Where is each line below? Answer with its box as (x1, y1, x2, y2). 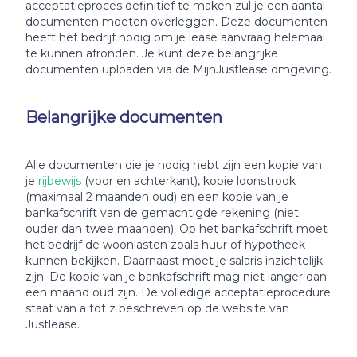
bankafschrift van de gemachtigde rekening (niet (25, 206, 299, 220)
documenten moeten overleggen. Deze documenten (25, 14, 328, 29)
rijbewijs (38, 174, 81, 188)
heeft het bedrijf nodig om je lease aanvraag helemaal (25, 30, 325, 45)
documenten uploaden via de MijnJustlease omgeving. (25, 62, 331, 76)
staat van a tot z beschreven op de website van (25, 301, 289, 316)
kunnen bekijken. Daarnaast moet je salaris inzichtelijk (25, 253, 323, 268)
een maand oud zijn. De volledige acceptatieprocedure (25, 285, 331, 300)
